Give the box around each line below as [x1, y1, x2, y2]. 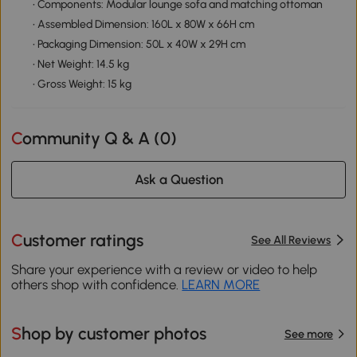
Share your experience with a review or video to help [11, 261, 318, 278]
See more [284, 326, 333, 341]
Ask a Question [134, 171, 223, 188]
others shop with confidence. [11, 277, 182, 293]
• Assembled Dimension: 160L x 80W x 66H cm [32, 17, 254, 31]
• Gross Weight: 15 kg [32, 76, 131, 91]
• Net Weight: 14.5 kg [32, 57, 129, 71]
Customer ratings [23, 229, 144, 250]
